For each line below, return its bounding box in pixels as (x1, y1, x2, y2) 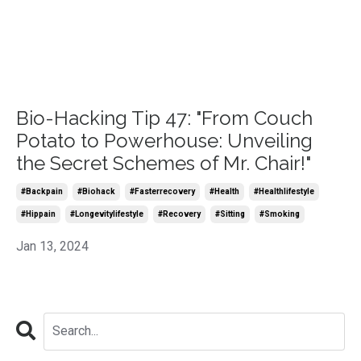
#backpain (21, 186, 63, 196)
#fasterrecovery (130, 186, 195, 196)
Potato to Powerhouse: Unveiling (16, 128, 313, 152)
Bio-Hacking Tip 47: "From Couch (16, 106, 313, 130)
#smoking (259, 209, 300, 218)
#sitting (215, 209, 245, 218)
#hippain (21, 209, 56, 218)
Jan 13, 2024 (16, 238, 89, 254)
